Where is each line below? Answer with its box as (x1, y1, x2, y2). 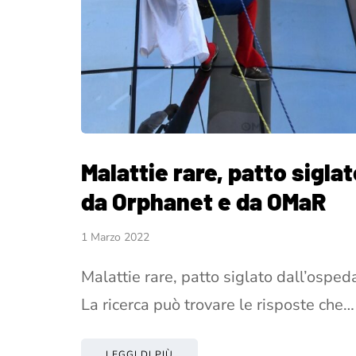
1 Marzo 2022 (81, 229, 149, 245)
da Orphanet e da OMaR (81, 186, 326, 215)
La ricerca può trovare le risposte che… (81, 293, 354, 315)
